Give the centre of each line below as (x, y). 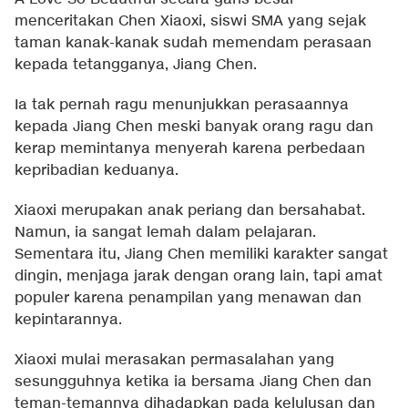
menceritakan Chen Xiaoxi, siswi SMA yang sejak (190, 22)
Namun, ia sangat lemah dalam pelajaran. (165, 233)
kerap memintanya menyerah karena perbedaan (190, 149)
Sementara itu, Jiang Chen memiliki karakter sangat (201, 255)
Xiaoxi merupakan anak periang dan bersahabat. (190, 211)
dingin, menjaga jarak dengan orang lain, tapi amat (199, 277)
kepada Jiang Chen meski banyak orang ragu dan (194, 127)
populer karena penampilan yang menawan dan (188, 299)
